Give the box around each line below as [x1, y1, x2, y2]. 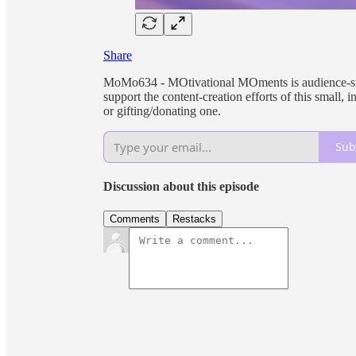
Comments [110, 213, 160, 226]
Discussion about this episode [103, 180, 259, 194]
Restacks [172, 213, 216, 226]
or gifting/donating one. [103, 103, 221, 118]
